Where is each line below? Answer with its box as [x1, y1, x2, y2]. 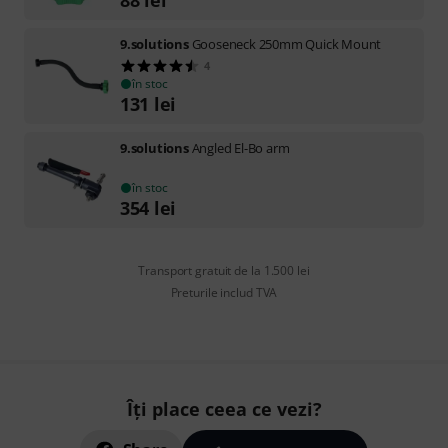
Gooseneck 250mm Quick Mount [191, 34, 382, 53]
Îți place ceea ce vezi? [126, 397, 322, 421]
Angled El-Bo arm [191, 138, 290, 157]
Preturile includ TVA [170, 283, 278, 301]
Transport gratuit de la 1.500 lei [138, 261, 310, 279]
